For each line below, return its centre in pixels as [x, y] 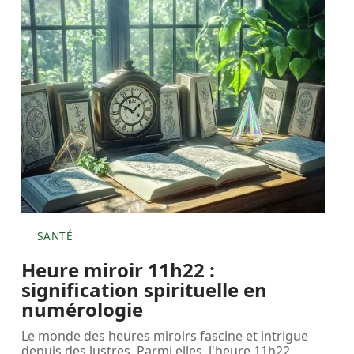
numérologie [83, 309]
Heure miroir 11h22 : [119, 269]
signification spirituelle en [145, 289]
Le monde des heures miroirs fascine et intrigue [165, 335]
